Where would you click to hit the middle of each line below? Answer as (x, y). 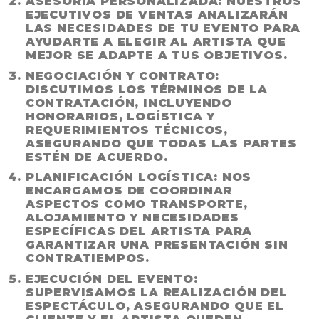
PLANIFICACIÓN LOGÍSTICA (120, 177)
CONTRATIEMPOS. (87, 258)
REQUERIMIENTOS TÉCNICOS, (126, 130)
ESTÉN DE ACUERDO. (96, 157)
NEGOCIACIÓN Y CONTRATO (120, 75)
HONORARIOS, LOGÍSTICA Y (120, 116)
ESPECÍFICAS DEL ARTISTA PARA (139, 231)
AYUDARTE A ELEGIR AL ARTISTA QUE (156, 42)
